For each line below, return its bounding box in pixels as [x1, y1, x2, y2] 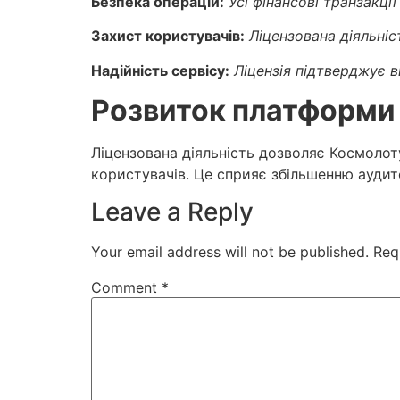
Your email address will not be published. [91, 243, 369, 262]
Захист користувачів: [91, 27, 245, 46]
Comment [91, 279, 162, 297]
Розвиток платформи [91, 92, 396, 128]
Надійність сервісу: [91, 61, 229, 79]
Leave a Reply [91, 196, 254, 228]
